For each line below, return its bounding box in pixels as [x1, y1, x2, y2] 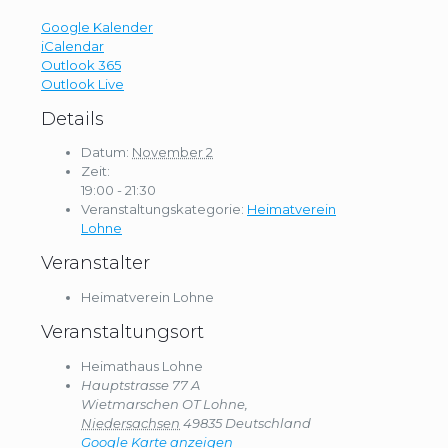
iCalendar [41, 37, 104, 54]
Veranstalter [41, 252, 150, 275]
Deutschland [225, 415, 311, 432]
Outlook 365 [41, 56, 121, 73]
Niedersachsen [81, 415, 180, 432]
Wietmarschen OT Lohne [81, 396, 245, 413]
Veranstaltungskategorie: [81, 201, 244, 218]
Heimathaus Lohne [81, 358, 203, 375]
